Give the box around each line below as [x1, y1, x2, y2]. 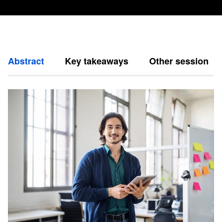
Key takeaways [65, 55, 128, 67]
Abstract [8, 55, 44, 67]
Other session [149, 55, 209, 67]
